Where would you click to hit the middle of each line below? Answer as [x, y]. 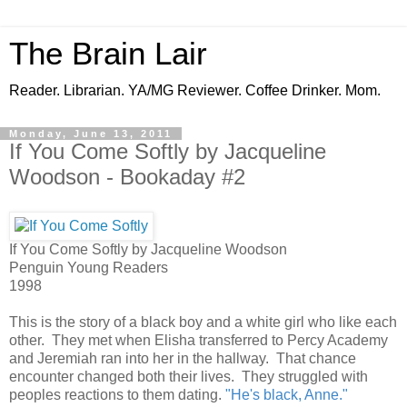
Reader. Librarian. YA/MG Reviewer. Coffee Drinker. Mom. [195, 90]
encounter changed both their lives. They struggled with [189, 376]
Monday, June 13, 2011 [91, 134]
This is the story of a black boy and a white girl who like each [203, 322]
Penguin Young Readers [89, 267]
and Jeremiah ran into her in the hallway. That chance [183, 358]
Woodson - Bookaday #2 [127, 177]
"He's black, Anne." [287, 394]
